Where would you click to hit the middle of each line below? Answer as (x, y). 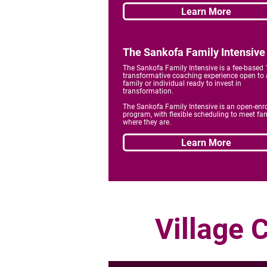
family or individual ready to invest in (182, 83)
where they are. (147, 122)
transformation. (148, 91)
